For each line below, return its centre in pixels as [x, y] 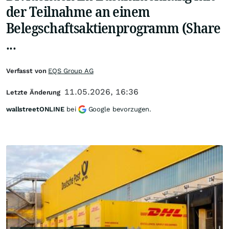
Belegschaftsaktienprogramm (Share [113, 28]
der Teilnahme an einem [78, 11]
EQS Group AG [71, 71]
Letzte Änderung [33, 92]
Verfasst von [27, 71]
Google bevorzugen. [120, 109]
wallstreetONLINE [35, 109]
